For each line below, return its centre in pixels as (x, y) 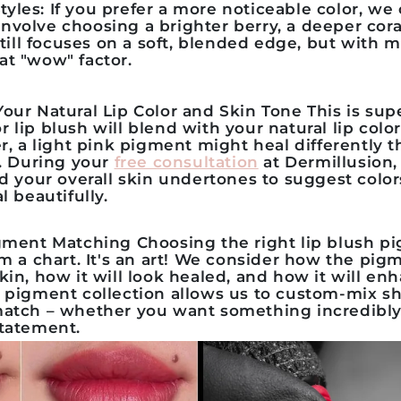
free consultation (186, 162)
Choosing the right (216, 242)
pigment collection (85, 293)
